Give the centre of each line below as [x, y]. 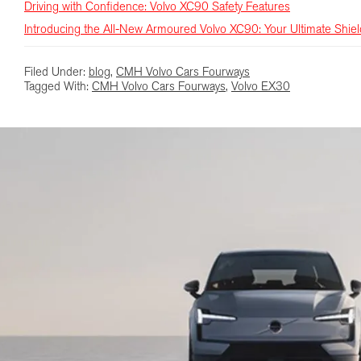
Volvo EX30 [261, 88]
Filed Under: [56, 73]
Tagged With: [58, 88]
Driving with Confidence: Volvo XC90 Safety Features [157, 8]
